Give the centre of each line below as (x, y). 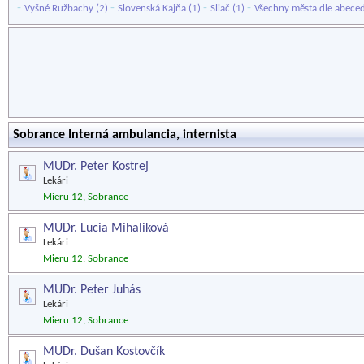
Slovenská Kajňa (152, 9)
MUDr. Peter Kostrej (96, 167)
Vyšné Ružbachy (59, 9)
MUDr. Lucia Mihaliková (106, 228)
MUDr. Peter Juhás (92, 290)
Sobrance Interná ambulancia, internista (125, 135)
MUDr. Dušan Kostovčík (104, 352)
